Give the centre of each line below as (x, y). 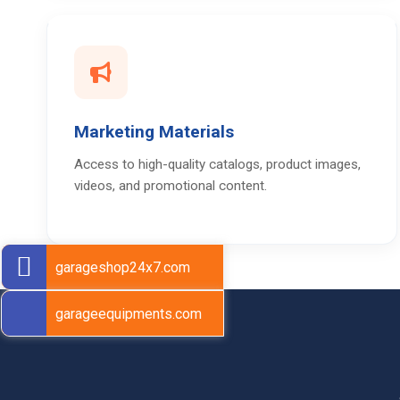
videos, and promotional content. (171, 185)
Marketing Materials (154, 131)
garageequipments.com (129, 313)
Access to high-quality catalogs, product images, (217, 164)
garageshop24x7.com (123, 267)
